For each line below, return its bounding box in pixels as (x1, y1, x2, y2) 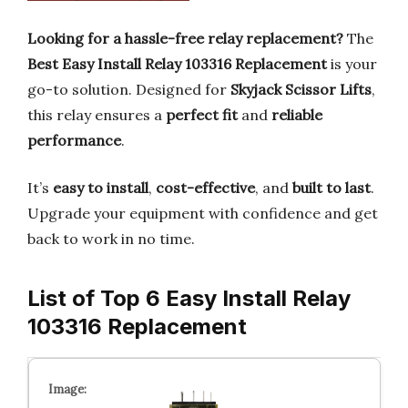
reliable (271, 106, 322, 124)
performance (27, 131, 121, 149)
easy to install (53, 178, 148, 197)
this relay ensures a (27, 106, 166, 124)
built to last (292, 178, 371, 197)
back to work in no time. (27, 229, 195, 248)
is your (327, 55, 377, 73)
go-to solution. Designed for (27, 80, 230, 98)
